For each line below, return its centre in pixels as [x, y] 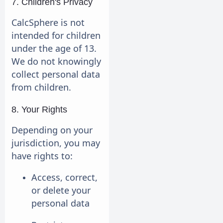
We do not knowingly [56, 61]
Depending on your [52, 130]
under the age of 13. [54, 49]
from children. [41, 87]
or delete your [61, 190]
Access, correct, [64, 177]
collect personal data [56, 74]
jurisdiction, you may [56, 143]
